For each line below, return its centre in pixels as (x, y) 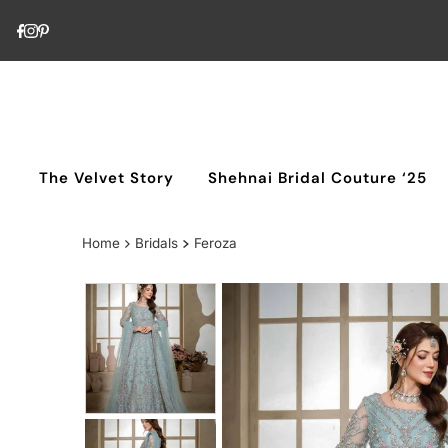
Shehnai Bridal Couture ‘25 (318, 178)
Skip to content (75, 23)
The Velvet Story (107, 178)
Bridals (157, 243)
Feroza (215, 243)
